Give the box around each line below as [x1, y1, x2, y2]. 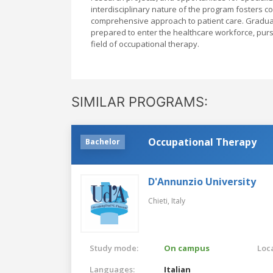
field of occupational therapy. [91, 38, 199, 49]
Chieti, [148, 195, 171, 206]
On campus [164, 242, 210, 253]
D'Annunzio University [148, 174, 256, 188]
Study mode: [90, 242, 138, 253]
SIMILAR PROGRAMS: [71, 93, 208, 110]
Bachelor [85, 136, 120, 147]
